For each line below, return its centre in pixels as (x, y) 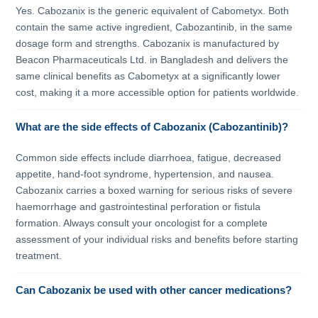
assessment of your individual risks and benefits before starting (157, 240)
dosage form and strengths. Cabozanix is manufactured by (148, 43)
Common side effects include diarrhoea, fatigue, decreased (149, 158)
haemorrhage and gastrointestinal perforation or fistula (138, 207)
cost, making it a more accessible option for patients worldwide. (158, 92)
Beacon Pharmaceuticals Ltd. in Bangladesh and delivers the (152, 59)
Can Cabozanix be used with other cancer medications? (154, 291)
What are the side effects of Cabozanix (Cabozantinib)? (152, 127)
